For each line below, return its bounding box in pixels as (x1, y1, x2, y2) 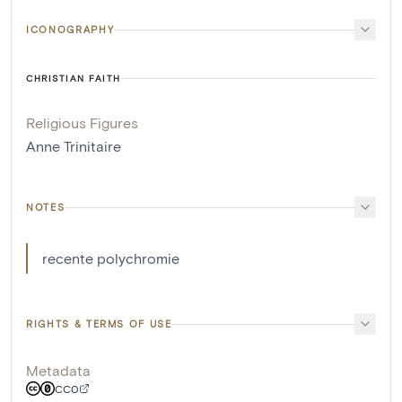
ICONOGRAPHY (26, 23, 115, 36)
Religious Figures (26, 114, 138, 132)
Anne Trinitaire (26, 137, 121, 155)
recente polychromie (42, 249, 179, 267)
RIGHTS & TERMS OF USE (26, 318, 172, 330)
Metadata (26, 362, 91, 380)
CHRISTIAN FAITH (26, 73, 121, 84)
